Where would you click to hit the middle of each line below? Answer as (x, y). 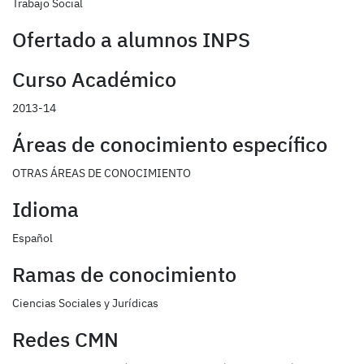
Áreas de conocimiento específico (170, 145)
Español (32, 238)
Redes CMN (65, 340)
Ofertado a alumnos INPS (131, 40)
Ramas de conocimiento (124, 275)
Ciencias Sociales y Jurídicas (85, 303)
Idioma (45, 210)
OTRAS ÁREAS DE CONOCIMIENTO (102, 173)
